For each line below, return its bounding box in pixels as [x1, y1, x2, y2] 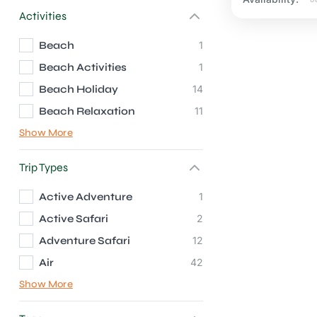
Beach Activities [39, 60, 127, 74]
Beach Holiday [39, 82, 118, 96]
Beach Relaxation [39, 104, 135, 117]
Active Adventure [39, 190, 132, 203]
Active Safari [39, 212, 108, 225]
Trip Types [19, 161, 68, 174]
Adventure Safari [39, 234, 130, 247]
